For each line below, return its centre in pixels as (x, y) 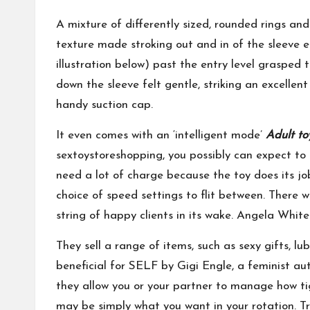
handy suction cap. (104, 105)
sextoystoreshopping (109, 155)
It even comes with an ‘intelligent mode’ (161, 135)
